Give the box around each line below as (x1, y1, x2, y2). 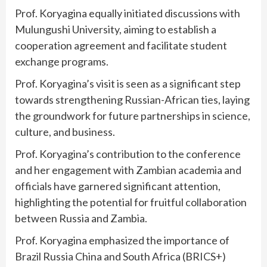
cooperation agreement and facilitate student (15, 38, 227, 52)
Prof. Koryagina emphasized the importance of (15, 233, 229, 247)
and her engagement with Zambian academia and (15, 163, 241, 176)
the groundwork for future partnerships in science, (15, 108, 250, 122)
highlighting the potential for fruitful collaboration (15, 195, 247, 209)
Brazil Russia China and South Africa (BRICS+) (15, 249, 226, 263)
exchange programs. (15, 54, 108, 68)
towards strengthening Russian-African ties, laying (15, 92, 250, 106)
